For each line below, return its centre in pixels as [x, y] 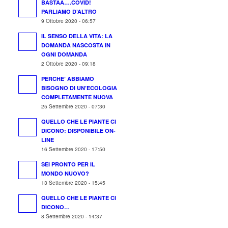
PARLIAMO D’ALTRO [69, 11]
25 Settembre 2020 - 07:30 [74, 106]
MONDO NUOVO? [65, 173]
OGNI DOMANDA [64, 54]
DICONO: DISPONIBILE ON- [79, 131]
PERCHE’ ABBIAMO [68, 79]
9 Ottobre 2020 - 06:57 [69, 21]
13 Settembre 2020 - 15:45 [74, 182]
